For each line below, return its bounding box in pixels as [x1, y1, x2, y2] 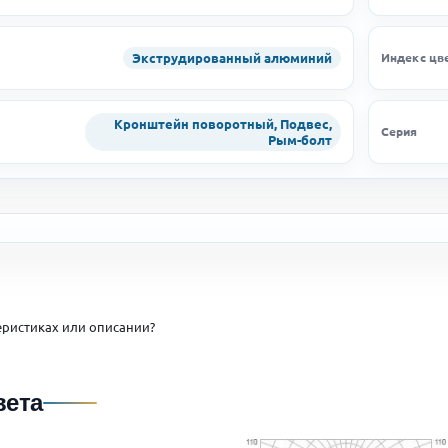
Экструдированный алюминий [132, 48, 332, 66]
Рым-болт [268, 130, 332, 148]
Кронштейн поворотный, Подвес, [114, 114, 332, 132]
